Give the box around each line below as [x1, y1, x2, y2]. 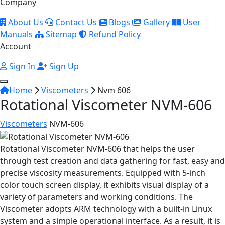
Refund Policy [87, 29, 141, 40]
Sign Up [47, 61, 79, 72]
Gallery [141, 17, 170, 28]
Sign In [7, 61, 35, 72]
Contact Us [53, 17, 97, 28]
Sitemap [44, 29, 77, 40]
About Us [6, 17, 43, 28]
